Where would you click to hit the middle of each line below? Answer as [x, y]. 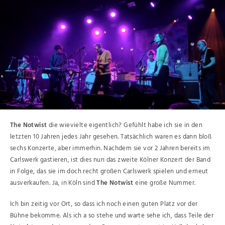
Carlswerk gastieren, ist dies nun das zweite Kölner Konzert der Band [110, 160]
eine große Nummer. [164, 183]
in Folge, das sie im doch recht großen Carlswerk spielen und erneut [109, 171]
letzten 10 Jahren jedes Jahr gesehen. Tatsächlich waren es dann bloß [111, 137]
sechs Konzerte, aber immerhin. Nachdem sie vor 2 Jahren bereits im [110, 148]
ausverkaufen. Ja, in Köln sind [53, 183]
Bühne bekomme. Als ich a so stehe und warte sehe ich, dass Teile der [112, 216]
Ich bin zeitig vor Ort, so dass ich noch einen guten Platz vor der [104, 204]
